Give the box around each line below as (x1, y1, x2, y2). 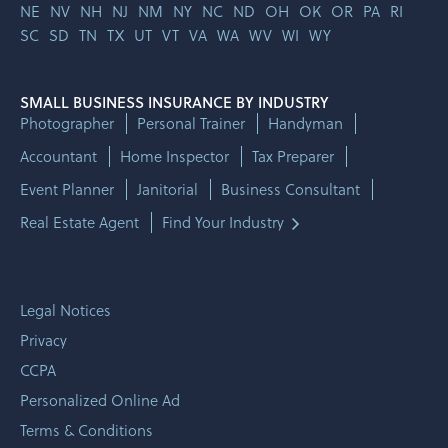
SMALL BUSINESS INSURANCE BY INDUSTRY (20, 91, 329, 113)
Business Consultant (221, 178, 360, 200)
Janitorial (137, 178, 198, 200)
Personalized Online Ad (20, 389, 180, 411)
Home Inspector (120, 145, 229, 167)
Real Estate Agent (20, 211, 139, 233)
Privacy (20, 329, 67, 351)
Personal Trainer (137, 112, 245, 134)
